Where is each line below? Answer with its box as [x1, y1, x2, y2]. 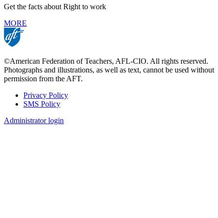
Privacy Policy [23, 91, 68, 99]
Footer [4, 100, 37, 113]
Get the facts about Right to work [4, 2, 106, 11]
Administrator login [4, 116, 64, 125]
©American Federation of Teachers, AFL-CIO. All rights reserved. [4, 56, 208, 65]
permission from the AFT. [4, 74, 83, 83]
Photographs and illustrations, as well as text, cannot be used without [4, 65, 214, 74]
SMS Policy [23, 99, 60, 108]
